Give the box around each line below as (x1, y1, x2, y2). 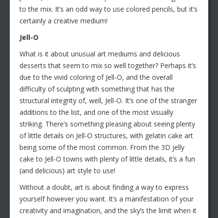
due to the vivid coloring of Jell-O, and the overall (19, 72, 173, 82)
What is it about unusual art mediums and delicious (19, 49, 180, 58)
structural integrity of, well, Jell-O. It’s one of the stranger (19, 95, 197, 105)
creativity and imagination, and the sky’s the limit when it (19, 205, 197, 215)
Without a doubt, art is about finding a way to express (19, 182, 189, 192)
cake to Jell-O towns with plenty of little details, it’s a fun (19, 154, 195, 163)
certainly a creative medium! (19, 16, 108, 25)
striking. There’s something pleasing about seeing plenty (19, 119, 195, 128)
